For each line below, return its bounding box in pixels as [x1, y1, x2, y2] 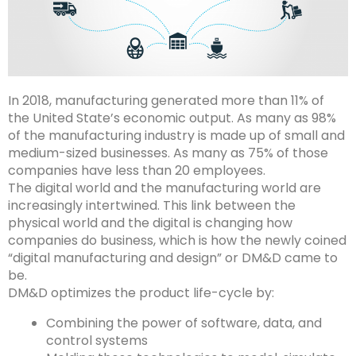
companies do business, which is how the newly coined [8, 231, 346, 250]
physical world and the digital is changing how [8, 214, 292, 232]
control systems [46, 331, 148, 350]
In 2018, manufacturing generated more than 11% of [8, 91, 324, 110]
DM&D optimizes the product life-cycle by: [8, 284, 277, 302]
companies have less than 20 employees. [8, 161, 269, 180]
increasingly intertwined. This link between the [8, 196, 296, 215]
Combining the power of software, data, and [46, 314, 322, 333]
